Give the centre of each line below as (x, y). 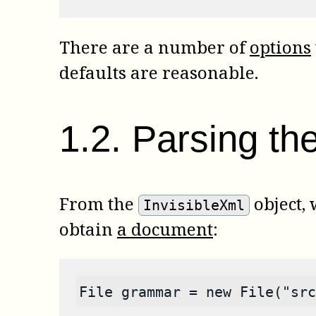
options (280, 47)
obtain (88, 229)
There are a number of (154, 47)
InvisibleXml (194, 206)
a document (165, 229)
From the (99, 204)
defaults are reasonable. (159, 72)
